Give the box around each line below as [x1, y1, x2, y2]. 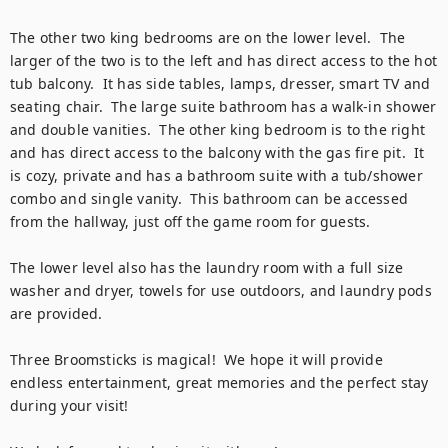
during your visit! [10, 396, 129, 415]
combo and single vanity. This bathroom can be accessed [10, 189, 409, 208]
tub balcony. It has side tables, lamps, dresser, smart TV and [10, 74, 431, 93]
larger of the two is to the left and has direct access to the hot [10, 51, 438, 70]
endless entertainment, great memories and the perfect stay [10, 373, 429, 392]
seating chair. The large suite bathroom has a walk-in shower [10, 97, 437, 116]
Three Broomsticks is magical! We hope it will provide [10, 350, 383, 369]
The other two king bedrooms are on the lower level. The [10, 28, 406, 47]
